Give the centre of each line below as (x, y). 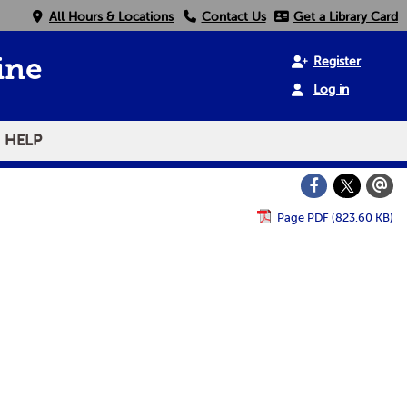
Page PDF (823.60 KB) (335, 217)
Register (337, 61)
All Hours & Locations (111, 16)
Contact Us (233, 16)
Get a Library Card (346, 16)
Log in (331, 89)
